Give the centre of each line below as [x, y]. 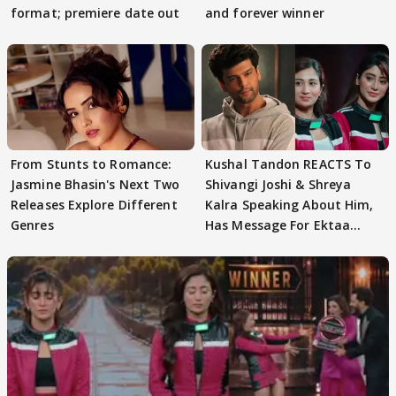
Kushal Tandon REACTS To [289, 164]
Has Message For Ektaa [278, 225]
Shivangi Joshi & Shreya [278, 184]
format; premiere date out [95, 13]
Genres [32, 225]
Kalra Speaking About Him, [289, 204]
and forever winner [265, 13]
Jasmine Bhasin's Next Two [95, 184]
